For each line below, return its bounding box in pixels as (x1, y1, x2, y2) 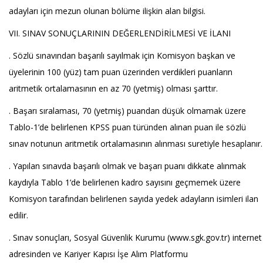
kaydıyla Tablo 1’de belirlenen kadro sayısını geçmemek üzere (9, 177, 241, 188)
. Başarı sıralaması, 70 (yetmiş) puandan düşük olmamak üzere (9, 105, 246, 116)
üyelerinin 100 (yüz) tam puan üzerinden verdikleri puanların (9, 66, 232, 77)
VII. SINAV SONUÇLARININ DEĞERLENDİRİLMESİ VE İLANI (9, 28, 231, 39)
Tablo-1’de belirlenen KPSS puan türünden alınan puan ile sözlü (9, 122, 246, 133)
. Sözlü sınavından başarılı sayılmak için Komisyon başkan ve (9, 50, 235, 61)
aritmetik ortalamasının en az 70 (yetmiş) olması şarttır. (9, 83, 218, 94)
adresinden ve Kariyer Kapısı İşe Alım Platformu (9, 248, 188, 259)
